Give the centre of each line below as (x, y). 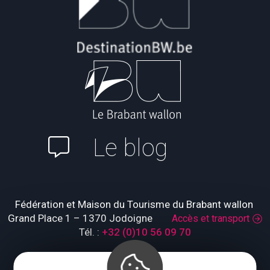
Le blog (130, 148)
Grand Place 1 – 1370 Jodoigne (90, 218)
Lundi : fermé (135, 258)
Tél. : (90, 232)
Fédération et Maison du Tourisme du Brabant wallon (135, 205)
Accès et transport (211, 219)
